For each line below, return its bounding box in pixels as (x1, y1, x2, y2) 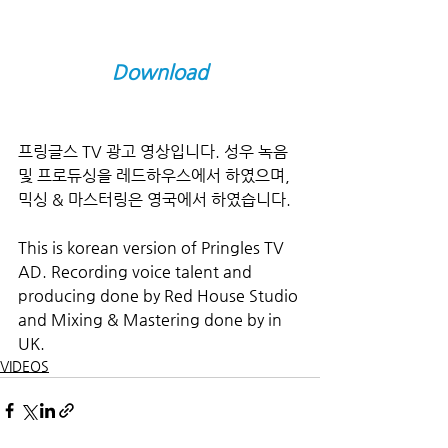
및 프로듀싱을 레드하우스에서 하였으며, (18, 165, 294, 185)
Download (112, 60, 208, 84)
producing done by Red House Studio (18, 285, 302, 305)
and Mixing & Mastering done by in (18, 309, 286, 329)
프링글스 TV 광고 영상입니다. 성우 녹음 (18, 141, 292, 161)
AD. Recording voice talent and (18, 261, 256, 281)
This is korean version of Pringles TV (18, 237, 288, 257)
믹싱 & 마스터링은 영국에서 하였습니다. (18, 189, 291, 209)
